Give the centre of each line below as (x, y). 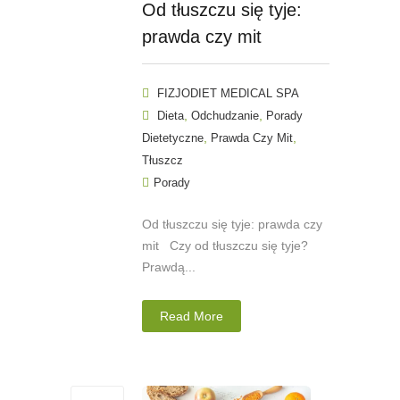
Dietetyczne (173, 138)
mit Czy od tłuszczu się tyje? (225, 246)
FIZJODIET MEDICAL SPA (228, 94)
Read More (192, 317)
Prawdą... (169, 267)
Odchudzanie (225, 116)
